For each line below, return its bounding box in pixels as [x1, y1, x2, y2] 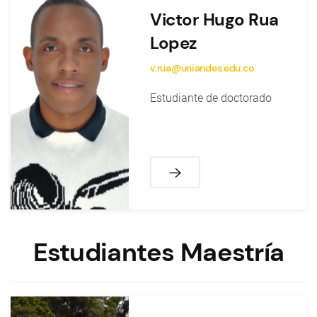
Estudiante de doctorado [150, 91, 272, 105]
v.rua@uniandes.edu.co [150, 62, 254, 74]
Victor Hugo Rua [150, 8, 279, 30]
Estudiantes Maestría [33, 236, 284, 269]
